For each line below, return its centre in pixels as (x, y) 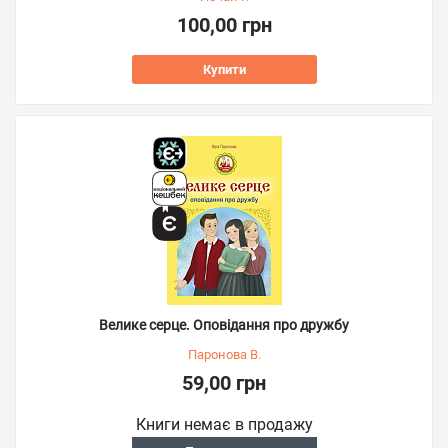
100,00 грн (224, 25)
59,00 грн (224, 383)
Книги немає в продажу (224, 424)
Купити (224, 69)
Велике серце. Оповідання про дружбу (224, 325)
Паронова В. (224, 354)
